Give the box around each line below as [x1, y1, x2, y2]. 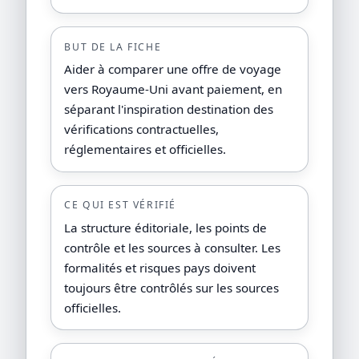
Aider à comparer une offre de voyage [64, 61, 282, 78]
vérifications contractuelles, [64, 121, 220, 138]
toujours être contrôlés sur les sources [64, 279, 280, 296]
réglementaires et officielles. [64, 141, 227, 158]
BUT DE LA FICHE [64, 39, 162, 54]
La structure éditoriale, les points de [64, 219, 268, 236]
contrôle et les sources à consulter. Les [64, 239, 281, 256]
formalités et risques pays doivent [64, 259, 256, 276]
